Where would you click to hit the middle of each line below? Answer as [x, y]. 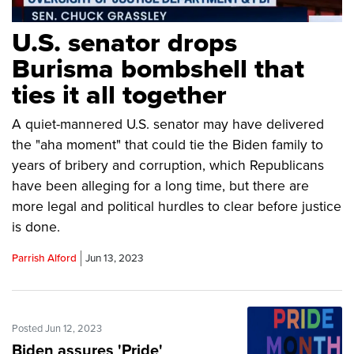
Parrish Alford [44, 259]
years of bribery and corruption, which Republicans [168, 166]
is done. [36, 228]
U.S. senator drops [124, 43]
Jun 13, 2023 [115, 259]
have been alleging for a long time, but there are [160, 186]
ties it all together [119, 96]
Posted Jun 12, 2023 [57, 329]
